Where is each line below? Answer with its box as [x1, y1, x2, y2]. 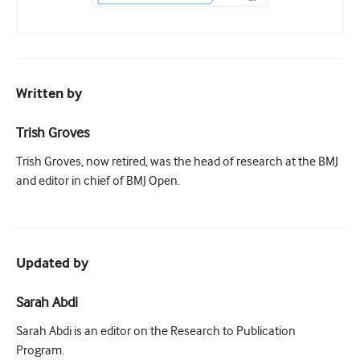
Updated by [16, 254, 88, 272]
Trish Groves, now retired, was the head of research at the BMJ [16, 153, 338, 169]
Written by [16, 84, 82, 103]
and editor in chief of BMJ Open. [16, 173, 180, 188]
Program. [16, 342, 64, 358]
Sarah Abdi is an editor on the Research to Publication [16, 323, 296, 338]
